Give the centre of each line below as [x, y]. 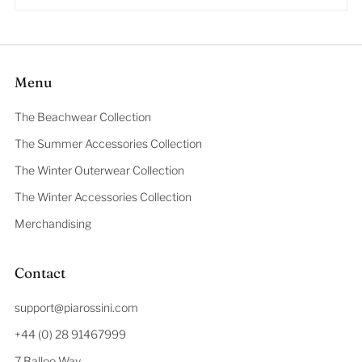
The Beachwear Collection [83, 117]
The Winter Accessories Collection [103, 197]
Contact [40, 273]
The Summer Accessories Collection [108, 144]
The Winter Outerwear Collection [99, 170]
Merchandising [53, 224]
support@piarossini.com [76, 308]
